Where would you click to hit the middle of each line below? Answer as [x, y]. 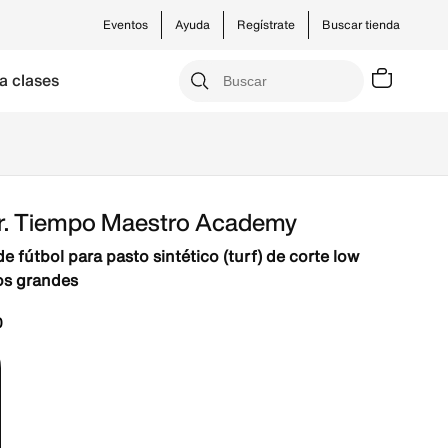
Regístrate [266, 24]
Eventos [125, 24]
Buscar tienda [361, 24]
